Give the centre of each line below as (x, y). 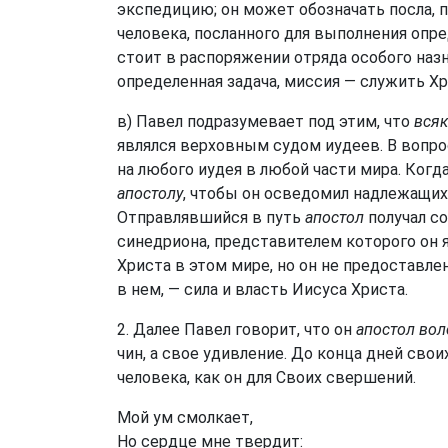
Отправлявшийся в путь (211, 217)
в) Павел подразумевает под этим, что (265, 121)
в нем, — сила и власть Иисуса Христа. (262, 289)
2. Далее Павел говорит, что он (236, 329)
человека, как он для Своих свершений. (266, 377)
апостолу (150, 193)
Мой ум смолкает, (185, 417)
